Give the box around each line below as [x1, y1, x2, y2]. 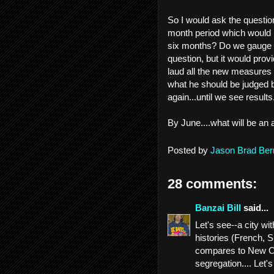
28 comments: [168, 176, 257, 191]
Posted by [168, 144, 210, 155]
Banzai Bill [195, 202, 241, 213]
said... [241, 202, 268, 213]
